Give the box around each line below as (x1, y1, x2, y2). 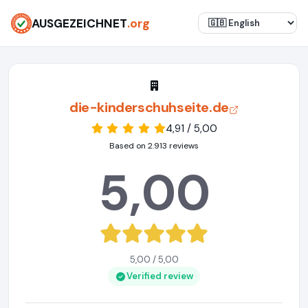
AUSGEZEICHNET (32, 15, 127, 31)
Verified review (126, 270, 193, 282)
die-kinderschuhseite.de (69, 98, 229, 116)
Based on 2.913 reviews (109, 140, 199, 151)
